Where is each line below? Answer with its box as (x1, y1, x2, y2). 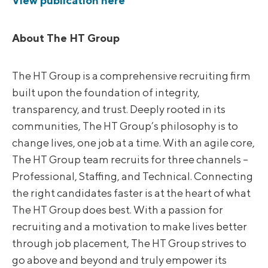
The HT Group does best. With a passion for (12, 203, 223, 217)
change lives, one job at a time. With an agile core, (12, 136, 255, 150)
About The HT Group (12, 32, 120, 45)
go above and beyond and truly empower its (12, 254, 227, 267)
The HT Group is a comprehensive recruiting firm (12, 69, 251, 83)
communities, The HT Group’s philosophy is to (12, 120, 238, 133)
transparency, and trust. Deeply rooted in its (12, 103, 226, 116)
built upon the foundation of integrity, (12, 86, 200, 99)
